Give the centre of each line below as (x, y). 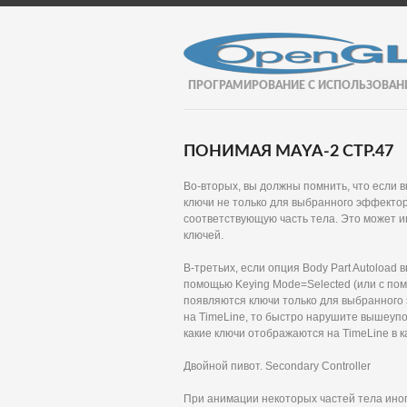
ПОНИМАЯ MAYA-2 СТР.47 (288, 152)
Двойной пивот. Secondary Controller (277, 366)
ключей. (203, 235)
